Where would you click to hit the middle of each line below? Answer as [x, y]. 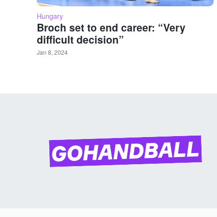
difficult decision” [80, 39]
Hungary [50, 16]
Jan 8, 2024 [52, 52]
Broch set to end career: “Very [111, 27]
